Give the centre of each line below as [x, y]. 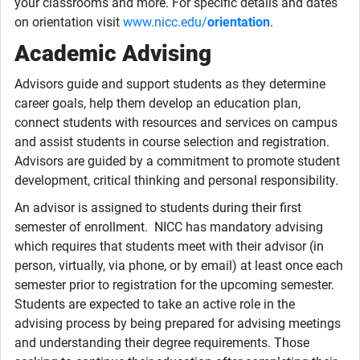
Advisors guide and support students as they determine [170, 84]
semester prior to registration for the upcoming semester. [174, 285]
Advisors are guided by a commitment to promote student [177, 161]
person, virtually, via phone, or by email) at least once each [179, 266]
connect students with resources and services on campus [176, 123]
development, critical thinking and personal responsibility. [176, 180]
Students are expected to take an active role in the [155, 304]
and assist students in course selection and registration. [172, 142]
